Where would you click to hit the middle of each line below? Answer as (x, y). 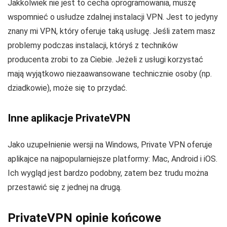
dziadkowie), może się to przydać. (67, 88)
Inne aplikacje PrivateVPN (69, 118)
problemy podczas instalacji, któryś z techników (93, 46)
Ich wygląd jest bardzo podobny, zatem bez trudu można (108, 173)
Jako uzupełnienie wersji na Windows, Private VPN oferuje (110, 145)
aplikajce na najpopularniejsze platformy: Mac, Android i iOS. (112, 159)
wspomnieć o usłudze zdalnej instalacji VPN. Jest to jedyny (113, 17)
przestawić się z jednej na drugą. (65, 187)
